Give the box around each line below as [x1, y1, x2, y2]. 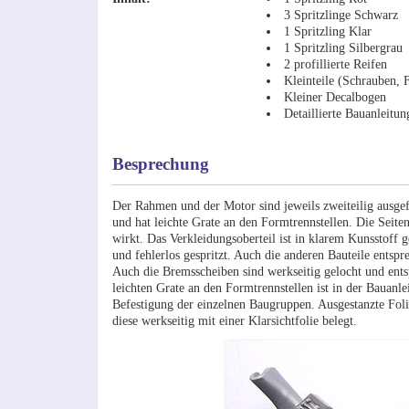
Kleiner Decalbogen [284, 89, 387, 105]
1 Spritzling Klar [284, 24, 372, 39]
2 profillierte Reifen [284, 57, 388, 72]
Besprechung [111, 154, 209, 174]
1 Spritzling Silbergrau [284, 40, 404, 56]
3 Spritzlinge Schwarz [284, 7, 399, 23]
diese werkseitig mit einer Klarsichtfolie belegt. [111, 312, 357, 328]
